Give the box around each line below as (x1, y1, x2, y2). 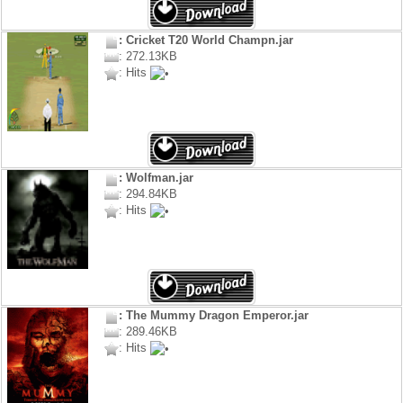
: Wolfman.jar (118, 171, 193, 185)
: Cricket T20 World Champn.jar (118, 33, 293, 48)
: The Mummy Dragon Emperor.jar (118, 309, 309, 323)
